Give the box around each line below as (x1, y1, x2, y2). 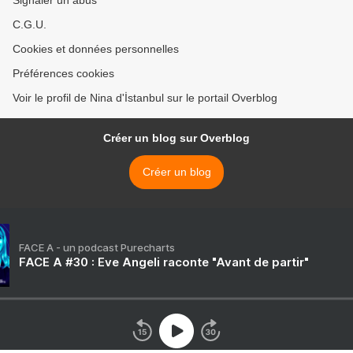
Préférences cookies (13, 67, 114, 80)
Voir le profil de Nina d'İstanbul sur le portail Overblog (13, 91, 277, 105)
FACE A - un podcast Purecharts (19, 241, 175, 255)
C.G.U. (13, 18, 46, 32)
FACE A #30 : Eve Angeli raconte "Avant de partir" (19, 255, 309, 270)
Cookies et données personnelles (13, 43, 179, 56)
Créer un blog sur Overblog (103, 132, 250, 145)
